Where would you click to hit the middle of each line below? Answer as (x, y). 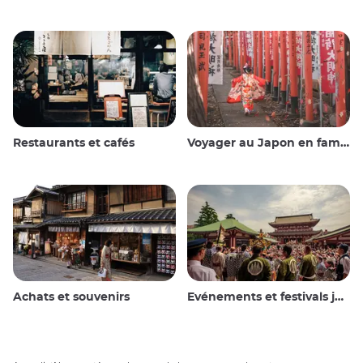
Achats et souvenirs (71, 297)
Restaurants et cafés (74, 143)
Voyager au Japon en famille (264, 143)
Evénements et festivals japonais (261, 297)
